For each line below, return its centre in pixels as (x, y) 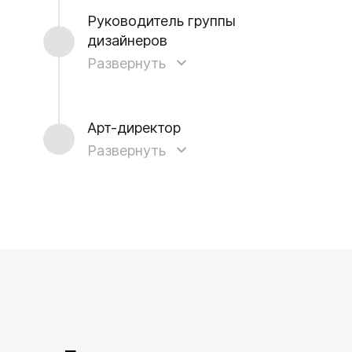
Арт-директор (134, 127)
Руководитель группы (161, 20)
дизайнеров (127, 40)
